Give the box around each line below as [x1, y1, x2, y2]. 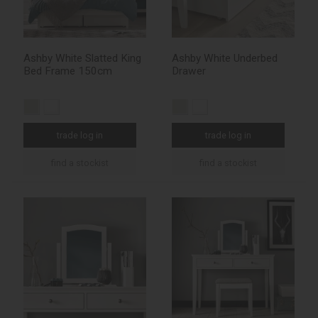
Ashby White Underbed [172, 52, 278, 65]
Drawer [172, 65, 206, 78]
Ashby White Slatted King [23, 52, 141, 65]
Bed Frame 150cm [23, 65, 112, 78]
